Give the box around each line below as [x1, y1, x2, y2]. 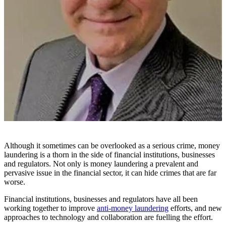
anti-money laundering [97, 204, 168, 213]
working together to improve [4, 204, 97, 213]
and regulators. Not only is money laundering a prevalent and [4, 159, 198, 168]
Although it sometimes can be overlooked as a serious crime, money [4, 141, 220, 150]
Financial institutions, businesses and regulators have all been [4, 195, 198, 204]
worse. [4, 178, 25, 187]
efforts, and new [168, 204, 222, 213]
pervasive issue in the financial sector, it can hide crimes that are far [4, 168, 216, 178]
